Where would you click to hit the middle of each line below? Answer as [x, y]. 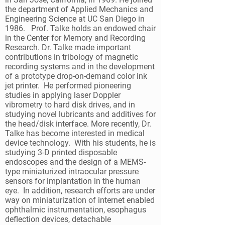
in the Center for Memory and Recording [75, 38]
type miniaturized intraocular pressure [72, 172]
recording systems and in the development [80, 67]
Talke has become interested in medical [75, 133]
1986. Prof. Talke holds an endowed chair [80, 28]
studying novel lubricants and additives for [80, 114]
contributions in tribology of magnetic [72, 57]
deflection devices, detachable [58, 219]
